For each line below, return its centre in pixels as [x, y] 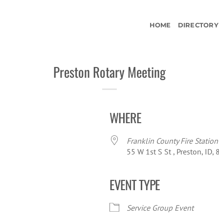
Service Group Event [160, 208]
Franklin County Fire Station [172, 141]
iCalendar [48, 202]
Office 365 [139, 202]
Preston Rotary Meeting [109, 72]
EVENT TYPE [135, 185]
